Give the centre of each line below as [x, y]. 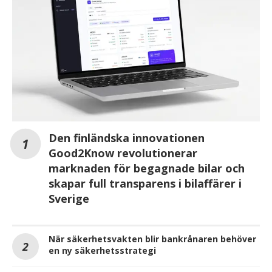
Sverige [69, 198]
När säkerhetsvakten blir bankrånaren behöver [152, 239]
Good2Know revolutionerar [123, 153]
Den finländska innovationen [127, 138]
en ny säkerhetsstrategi [102, 250]
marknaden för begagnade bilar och [147, 168]
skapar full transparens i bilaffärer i [145, 183]
